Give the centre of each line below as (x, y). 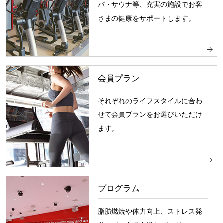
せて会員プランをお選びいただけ (150, 115)
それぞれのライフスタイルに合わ (150, 101)
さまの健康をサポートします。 (146, 18)
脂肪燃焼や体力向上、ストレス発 (150, 211)
